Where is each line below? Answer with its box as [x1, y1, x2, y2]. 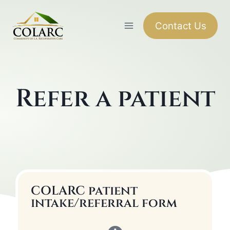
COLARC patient [31, 183, 138, 199]
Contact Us [155, 20, 206, 32]
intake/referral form [31, 195, 177, 212]
